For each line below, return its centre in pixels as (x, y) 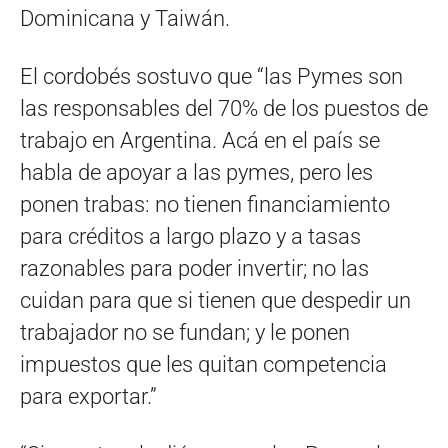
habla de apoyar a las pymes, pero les (196, 173)
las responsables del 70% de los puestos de (224, 109)
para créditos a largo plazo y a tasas (190, 237)
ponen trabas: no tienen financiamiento (205, 205)
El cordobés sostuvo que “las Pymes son (211, 77)
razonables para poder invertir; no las (194, 269)
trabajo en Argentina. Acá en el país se (200, 141)
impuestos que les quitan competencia (203, 365)
